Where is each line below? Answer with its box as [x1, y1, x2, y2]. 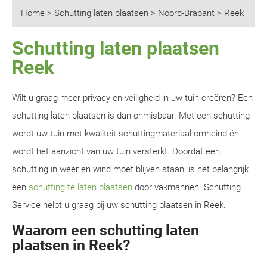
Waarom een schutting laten [12, 222, 199, 239]
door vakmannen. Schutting [132, 182, 241, 193]
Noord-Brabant [158, 8, 215, 18]
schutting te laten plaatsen [29, 182, 132, 193]
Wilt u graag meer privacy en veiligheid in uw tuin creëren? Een [12, 92, 253, 103]
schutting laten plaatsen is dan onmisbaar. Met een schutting [12, 110, 250, 121]
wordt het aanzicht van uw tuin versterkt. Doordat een [12, 146, 220, 157]
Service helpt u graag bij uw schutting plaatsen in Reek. [12, 200, 226, 210]
